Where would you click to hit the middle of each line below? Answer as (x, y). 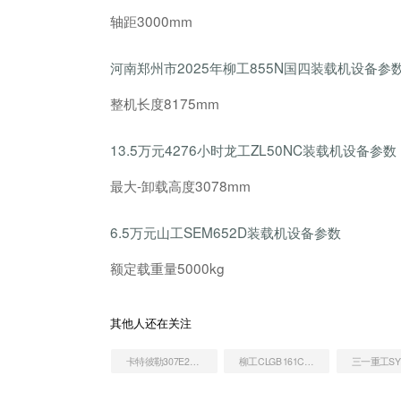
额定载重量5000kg (168, 268)
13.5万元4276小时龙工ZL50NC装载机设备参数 (254, 149)
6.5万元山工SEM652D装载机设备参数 (226, 231)
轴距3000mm (152, 21)
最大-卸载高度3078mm (181, 186)
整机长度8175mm (165, 103)
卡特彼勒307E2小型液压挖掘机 (194, 361)
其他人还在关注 (151, 323)
